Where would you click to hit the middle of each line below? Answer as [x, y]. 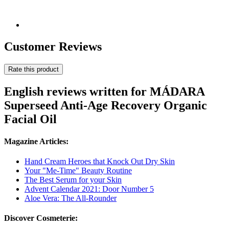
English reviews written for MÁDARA [104, 91]
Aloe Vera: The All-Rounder [71, 198]
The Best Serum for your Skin [73, 180]
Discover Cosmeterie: [41, 218]
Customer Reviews [53, 46]
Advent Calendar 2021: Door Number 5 [89, 189]
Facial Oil [30, 119]
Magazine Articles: [36, 141]
